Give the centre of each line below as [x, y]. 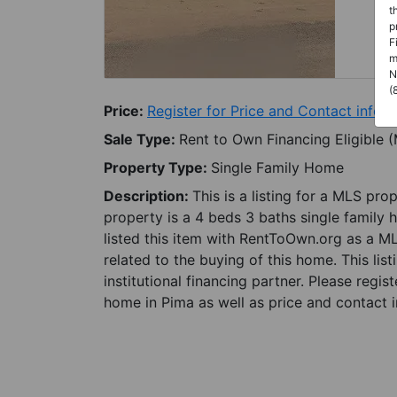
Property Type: [157, 167]
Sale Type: [141, 139]
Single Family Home [277, 167]
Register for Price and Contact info [265, 111]
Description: [148, 196]
